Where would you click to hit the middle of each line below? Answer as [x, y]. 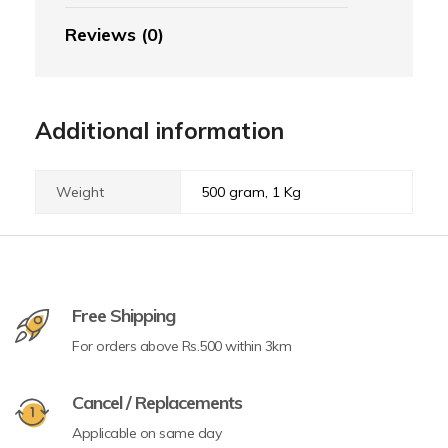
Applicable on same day [146, 433]
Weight [80, 192]
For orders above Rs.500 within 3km [181, 346]
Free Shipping [123, 316]
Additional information [159, 131]
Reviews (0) [114, 35]
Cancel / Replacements [157, 403]
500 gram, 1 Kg [251, 192]
